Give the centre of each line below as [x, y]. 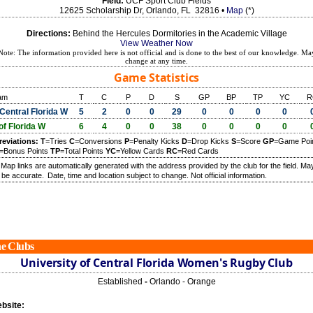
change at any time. [156, 61]
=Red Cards [198, 151]
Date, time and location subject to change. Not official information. [157, 175]
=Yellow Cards [141, 151]
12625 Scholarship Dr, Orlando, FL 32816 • [143, 10]
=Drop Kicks [209, 141]
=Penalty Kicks [155, 141]
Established [121, 282]
